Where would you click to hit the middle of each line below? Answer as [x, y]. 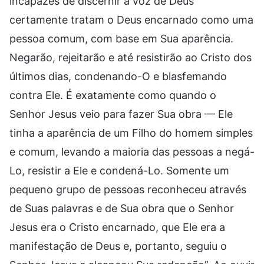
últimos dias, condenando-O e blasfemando [118, 76]
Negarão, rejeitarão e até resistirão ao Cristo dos [131, 57]
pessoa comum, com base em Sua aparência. [121, 38]
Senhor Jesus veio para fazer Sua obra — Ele [121, 114]
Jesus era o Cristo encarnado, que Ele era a [117, 227]
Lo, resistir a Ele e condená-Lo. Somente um [119, 170]
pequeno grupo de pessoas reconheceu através [128, 189]
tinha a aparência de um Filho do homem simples [131, 133]
